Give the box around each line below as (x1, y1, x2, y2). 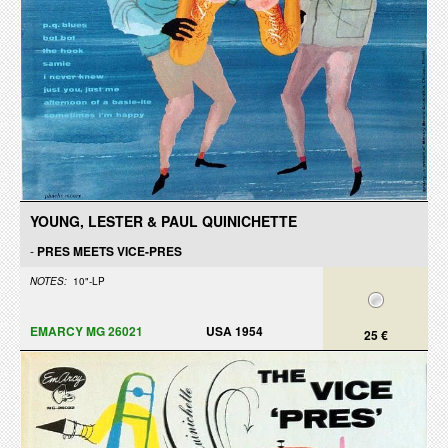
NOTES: (30, 274, 67, 288)
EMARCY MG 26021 (30, 322, 143, 340)
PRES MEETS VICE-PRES (37, 242, 182, 260)
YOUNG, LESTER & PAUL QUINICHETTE (30, 211, 297, 231)
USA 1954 (206, 322, 263, 340)
